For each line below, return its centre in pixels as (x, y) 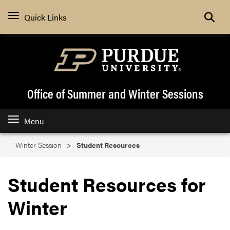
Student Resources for (107, 184)
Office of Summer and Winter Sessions (115, 93)
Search (216, 16)
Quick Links (45, 17)
